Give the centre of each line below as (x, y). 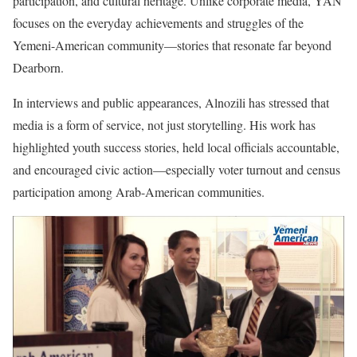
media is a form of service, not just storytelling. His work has (164, 125)
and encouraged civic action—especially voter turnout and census (177, 170)
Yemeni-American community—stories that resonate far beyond (172, 45)
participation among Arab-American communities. (139, 192)
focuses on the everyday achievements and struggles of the (158, 23)
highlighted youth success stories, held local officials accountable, (176, 147)
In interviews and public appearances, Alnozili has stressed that (171, 103)
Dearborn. (38, 68)
